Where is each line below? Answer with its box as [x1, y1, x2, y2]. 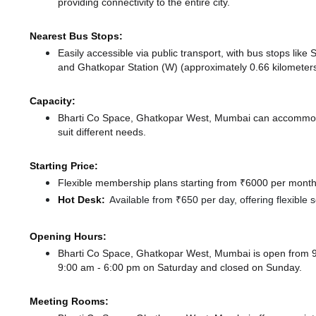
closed [220, 261, 249, 274]
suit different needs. [58, 126, 146, 139]
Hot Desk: [58, 193, 105, 207]
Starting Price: [30, 159, 98, 173]
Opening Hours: [30, 230, 107, 243]
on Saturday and [143, 261, 220, 274]
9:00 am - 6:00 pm [58, 261, 143, 274]
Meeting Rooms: [30, 295, 109, 308]
